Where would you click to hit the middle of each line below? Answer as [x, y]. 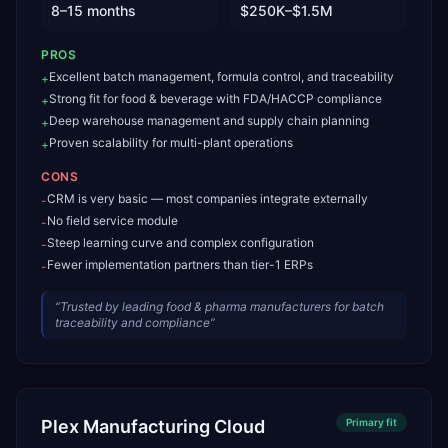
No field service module [112, 220]
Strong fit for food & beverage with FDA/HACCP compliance [215, 98]
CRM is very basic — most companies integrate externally [207, 198]
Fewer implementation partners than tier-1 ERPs [180, 264]
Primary [365, 422]
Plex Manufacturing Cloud [153, 426]
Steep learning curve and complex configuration [180, 242]
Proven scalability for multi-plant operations [171, 142]
